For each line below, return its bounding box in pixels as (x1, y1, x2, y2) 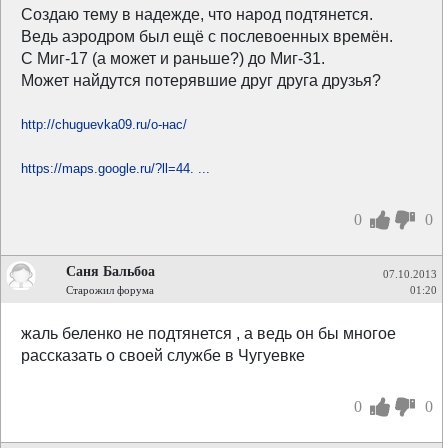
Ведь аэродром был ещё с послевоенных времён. (21, 28, 393, 45)
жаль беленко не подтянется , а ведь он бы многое (21, 325, 396, 342)
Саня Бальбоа (66, 263, 155, 279)
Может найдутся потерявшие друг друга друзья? (21, 72, 381, 89)
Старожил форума (66, 284, 154, 296)
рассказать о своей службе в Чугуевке (21, 347, 305, 364)
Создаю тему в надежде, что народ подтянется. (21, 6, 373, 23)
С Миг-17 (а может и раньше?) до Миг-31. (21, 50, 325, 67)
